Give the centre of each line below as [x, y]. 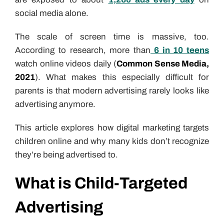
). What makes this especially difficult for [122, 77]
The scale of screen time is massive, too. [112, 36]
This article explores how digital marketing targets [112, 127]
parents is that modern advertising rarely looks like [112, 90]
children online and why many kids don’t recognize [112, 141]
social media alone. [53, 13]
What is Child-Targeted [101, 183]
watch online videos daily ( [66, 63]
